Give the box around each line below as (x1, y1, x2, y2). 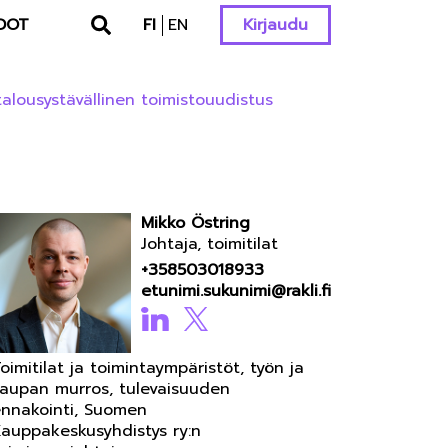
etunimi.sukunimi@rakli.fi (141, 279, 331, 303)
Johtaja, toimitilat (141, 232, 278, 256)
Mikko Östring (141, 211, 250, 235)
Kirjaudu (243, 12, 308, 37)
